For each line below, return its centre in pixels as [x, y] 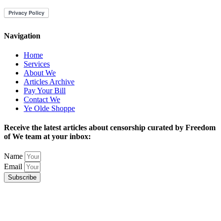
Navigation [22, 36]
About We [40, 73]
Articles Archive [49, 81]
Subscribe [22, 178]
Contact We [42, 99]
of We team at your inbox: [47, 137]
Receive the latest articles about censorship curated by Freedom [110, 128]
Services [37, 64]
